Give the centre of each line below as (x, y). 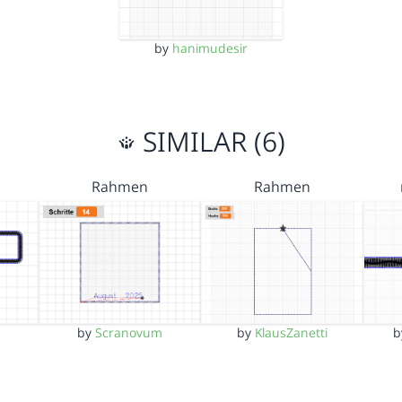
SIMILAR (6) (210, 142)
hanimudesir (210, 48)
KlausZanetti (292, 332)
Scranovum (128, 332)
